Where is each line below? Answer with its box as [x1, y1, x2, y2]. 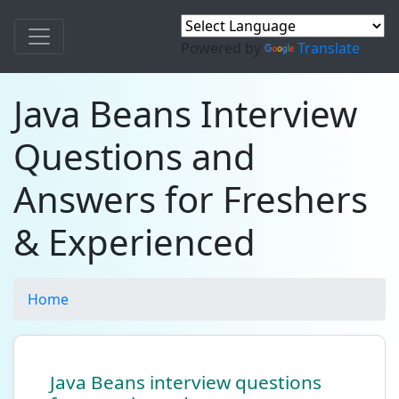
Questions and [13, 132, 256, 181]
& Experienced [13, 217, 256, 266]
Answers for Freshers [13, 175, 368, 224]
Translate [297, 38, 360, 58]
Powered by [181, 38, 265, 58]
